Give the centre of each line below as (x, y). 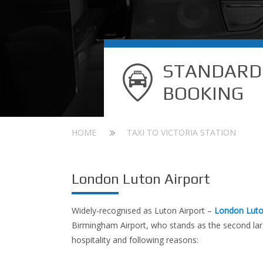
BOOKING (203, 93)
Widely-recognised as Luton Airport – (143, 210)
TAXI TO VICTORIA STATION (181, 132)
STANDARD (212, 71)
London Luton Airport (141, 179)
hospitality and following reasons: (135, 240)
